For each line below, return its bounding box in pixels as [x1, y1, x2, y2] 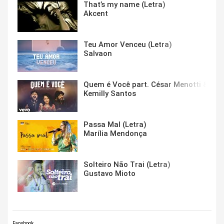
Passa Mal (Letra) [83, 120, 146, 129]
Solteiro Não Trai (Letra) [83, 160, 170, 169]
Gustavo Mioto [83, 169, 135, 178]
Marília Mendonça [83, 129, 147, 138]
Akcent [83, 9, 108, 18]
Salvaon [83, 49, 112, 58]
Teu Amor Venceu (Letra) [83, 40, 172, 49]
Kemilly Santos [83, 89, 136, 98]
